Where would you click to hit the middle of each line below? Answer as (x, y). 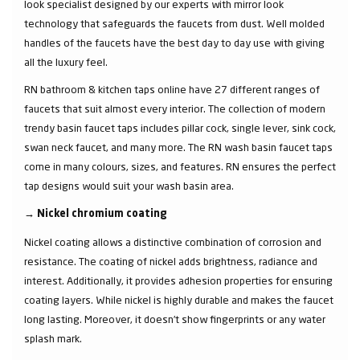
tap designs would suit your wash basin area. (129, 186)
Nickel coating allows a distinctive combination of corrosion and (173, 242)
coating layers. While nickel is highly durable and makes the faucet (179, 300)
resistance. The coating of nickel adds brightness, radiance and (171, 261)
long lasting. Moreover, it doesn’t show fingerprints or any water (175, 319)
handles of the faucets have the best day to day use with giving (174, 43)
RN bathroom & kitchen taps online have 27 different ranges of (172, 89)
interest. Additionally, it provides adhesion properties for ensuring (178, 280)
